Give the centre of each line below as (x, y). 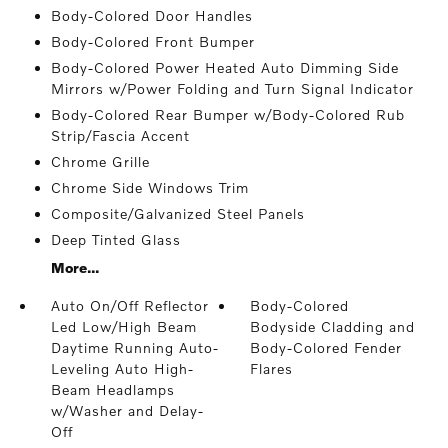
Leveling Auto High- (122, 368)
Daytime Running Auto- (134, 347)
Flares (272, 368)
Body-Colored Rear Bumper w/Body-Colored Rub (227, 114)
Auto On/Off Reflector (129, 305)
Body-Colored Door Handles (151, 15)
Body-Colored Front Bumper (152, 41)
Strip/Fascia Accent (120, 135)
